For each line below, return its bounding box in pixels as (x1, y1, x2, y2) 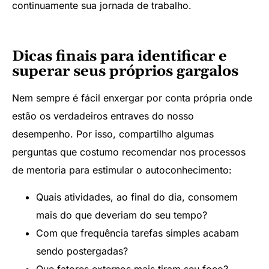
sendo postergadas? (36, 244, 128, 257)
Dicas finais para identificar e (12, 47, 227, 66)
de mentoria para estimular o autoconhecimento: (12, 164, 232, 177)
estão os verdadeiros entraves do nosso (12, 110, 194, 122)
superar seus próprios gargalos (12, 62, 238, 81)
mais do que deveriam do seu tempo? (36, 208, 207, 221)
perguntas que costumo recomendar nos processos (12, 146, 246, 159)
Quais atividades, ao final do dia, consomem (36, 190, 238, 203)
